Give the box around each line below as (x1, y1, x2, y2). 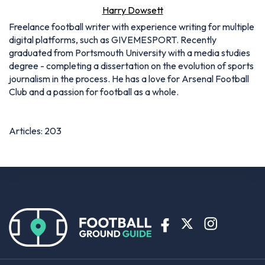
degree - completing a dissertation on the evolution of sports (9, 59, 254, 72)
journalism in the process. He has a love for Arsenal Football (9, 72, 249, 85)
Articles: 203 (9, 124, 62, 137)
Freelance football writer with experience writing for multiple (9, 20, 254, 33)
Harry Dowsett (102, 4, 163, 16)
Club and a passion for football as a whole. (9, 85, 179, 98)
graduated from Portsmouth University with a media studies (9, 46, 250, 59)
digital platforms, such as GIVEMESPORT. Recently (9, 33, 216, 46)
